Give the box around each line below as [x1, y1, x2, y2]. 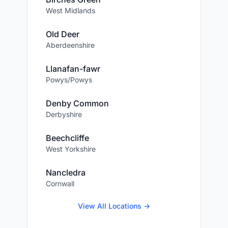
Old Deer [46, 29, 79, 39]
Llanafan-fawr [46, 64, 100, 74]
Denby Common [46, 98, 109, 108]
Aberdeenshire [46, 41, 95, 49]
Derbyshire [46, 110, 82, 119]
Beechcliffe [46, 133, 89, 143]
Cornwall [46, 179, 74, 188]
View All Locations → [78, 202, 150, 210]
